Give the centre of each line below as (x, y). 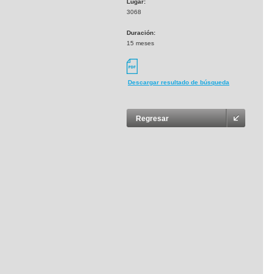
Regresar (152, 119)
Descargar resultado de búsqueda (179, 83)
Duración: (141, 33)
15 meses (140, 43)
